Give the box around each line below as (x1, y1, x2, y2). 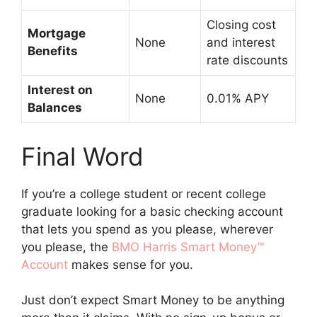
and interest (207, 35, 275, 50)
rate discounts (207, 53, 288, 67)
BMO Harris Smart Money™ (112, 239, 264, 254)
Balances (28, 100, 82, 115)
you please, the (21, 239, 112, 254)
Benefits (28, 44, 78, 58)
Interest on (28, 83, 93, 97)
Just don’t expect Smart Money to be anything (21, 293, 284, 307)
